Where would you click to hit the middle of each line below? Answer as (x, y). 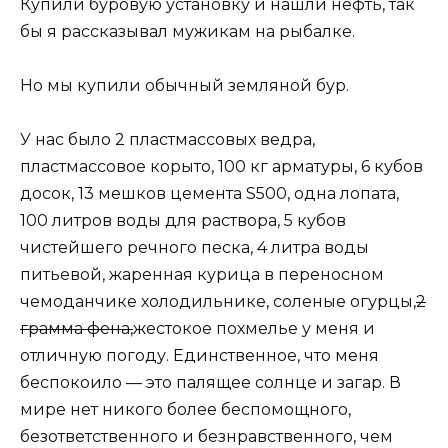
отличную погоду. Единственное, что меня (199, 356)
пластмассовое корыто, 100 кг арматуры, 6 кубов (221, 167)
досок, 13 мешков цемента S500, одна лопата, (209, 194)
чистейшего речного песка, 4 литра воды (194, 248)
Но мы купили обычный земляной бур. (184, 85)
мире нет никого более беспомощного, (185, 410)
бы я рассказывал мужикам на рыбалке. (187, 31)
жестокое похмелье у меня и (254, 329)
